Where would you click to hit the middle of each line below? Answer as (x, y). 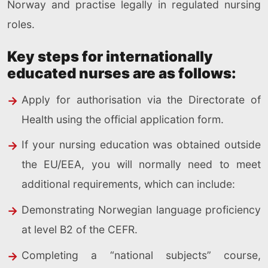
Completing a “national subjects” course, (141, 255)
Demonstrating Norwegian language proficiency (141, 209)
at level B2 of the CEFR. (80, 229)
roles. (21, 24)
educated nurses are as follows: (122, 73)
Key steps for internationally (110, 56)
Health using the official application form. (124, 119)
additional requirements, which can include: (128, 184)
